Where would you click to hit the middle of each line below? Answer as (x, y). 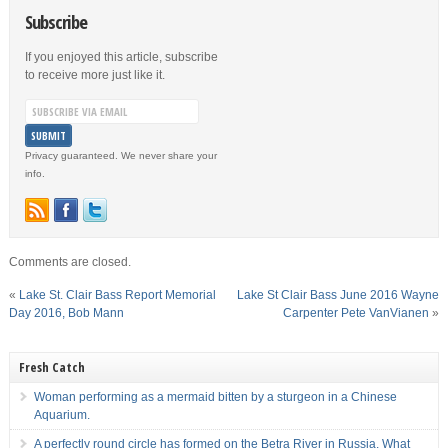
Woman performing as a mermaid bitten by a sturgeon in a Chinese (215, 397)
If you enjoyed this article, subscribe (121, 57)
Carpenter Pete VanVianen (356, 313)
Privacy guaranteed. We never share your (120, 155)
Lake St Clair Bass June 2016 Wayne (338, 295)
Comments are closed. (69, 262)
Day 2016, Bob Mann (66, 313)
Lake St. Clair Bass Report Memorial (117, 295)
